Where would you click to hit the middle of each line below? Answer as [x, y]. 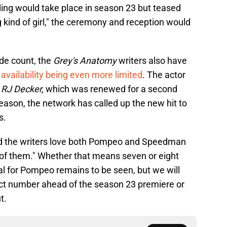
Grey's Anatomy [85, 60]
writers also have [152, 60]
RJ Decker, [23, 89]
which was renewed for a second [111, 89]
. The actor [164, 74]
